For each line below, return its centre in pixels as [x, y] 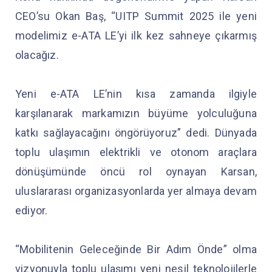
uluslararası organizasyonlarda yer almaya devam [136, 191]
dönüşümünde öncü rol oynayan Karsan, [136, 172]
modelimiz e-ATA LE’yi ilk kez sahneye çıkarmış [136, 36]
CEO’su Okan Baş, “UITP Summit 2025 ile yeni [136, 16]
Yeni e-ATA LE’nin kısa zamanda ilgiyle [136, 94]
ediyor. [33, 211]
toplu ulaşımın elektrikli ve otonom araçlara [136, 152]
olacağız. [38, 55]
